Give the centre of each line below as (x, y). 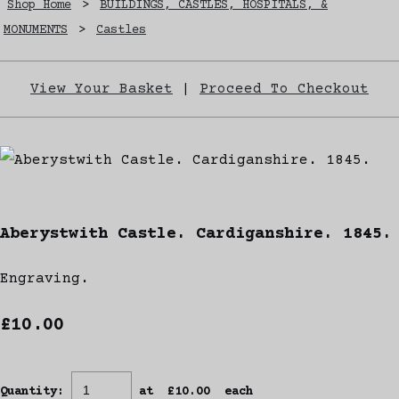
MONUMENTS (36, 30)
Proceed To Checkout (284, 89)
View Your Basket (102, 89)
